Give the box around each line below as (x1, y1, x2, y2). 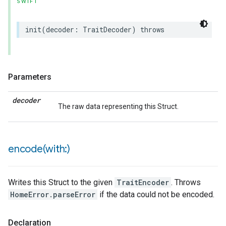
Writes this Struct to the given (8, 178, 115, 187)
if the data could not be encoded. (97, 190, 214, 199)
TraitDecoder (83, 25, 132, 34)
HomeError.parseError (10, 190, 95, 199)
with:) (45, 143, 70, 155)
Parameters (8, 72, 51, 82)
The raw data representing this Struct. (58, 102, 179, 110)
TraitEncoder (117, 178, 169, 187)
